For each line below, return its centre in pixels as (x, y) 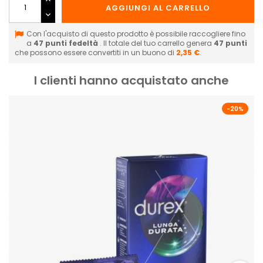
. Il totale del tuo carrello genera (157, 43)
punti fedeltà (72, 43)
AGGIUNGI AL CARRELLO (158, 8)
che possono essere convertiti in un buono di (95, 52)
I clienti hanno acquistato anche (131, 80)
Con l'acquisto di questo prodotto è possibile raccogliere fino (136, 33)
